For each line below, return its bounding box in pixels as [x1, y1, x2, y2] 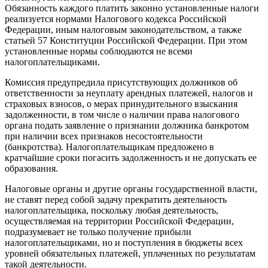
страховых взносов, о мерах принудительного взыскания [5, 99, 237, 109]
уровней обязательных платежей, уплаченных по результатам [5, 248, 255, 258]
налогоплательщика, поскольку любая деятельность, [5, 205, 218, 215]
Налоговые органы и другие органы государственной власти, [5, 184, 257, 194]
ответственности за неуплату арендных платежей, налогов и [5, 88, 253, 98]
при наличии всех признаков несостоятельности [5, 131, 203, 141]
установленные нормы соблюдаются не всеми [5, 46, 193, 56]
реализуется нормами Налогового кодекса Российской [5, 14, 227, 24]
